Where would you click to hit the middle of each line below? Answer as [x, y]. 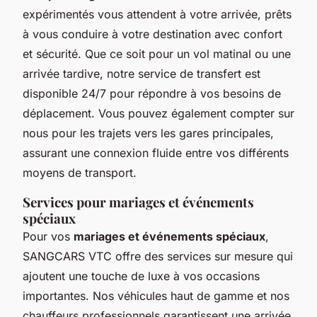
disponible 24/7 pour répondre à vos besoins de [152, 93]
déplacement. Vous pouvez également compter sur [158, 113]
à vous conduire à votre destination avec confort [152, 34]
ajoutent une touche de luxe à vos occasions [141, 276]
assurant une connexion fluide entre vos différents [156, 152]
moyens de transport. [80, 172]
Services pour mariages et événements [138, 202]
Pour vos [48, 236]
